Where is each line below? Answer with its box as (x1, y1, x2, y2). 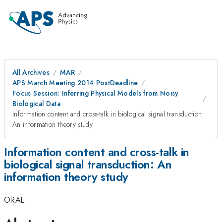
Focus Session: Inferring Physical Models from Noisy (12, 88, 178, 98)
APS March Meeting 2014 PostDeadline (12, 78, 138, 88)
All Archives (12, 67, 50, 77)
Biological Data (12, 99, 60, 109)
